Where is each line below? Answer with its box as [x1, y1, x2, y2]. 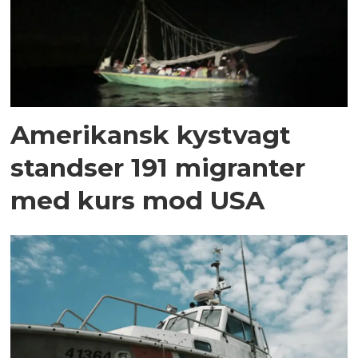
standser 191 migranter [10, 152, 306, 184]
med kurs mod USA [10, 185, 265, 217]
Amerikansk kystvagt [10, 119, 292, 151]
